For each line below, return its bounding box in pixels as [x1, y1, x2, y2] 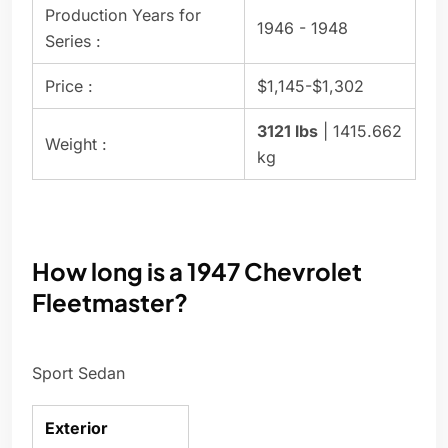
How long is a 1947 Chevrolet [32, 256, 362, 287]
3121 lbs [257, 121, 318, 142]
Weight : [45, 134, 107, 155]
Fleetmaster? [32, 287, 188, 318]
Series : [45, 31, 101, 52]
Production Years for [45, 5, 201, 26]
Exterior [45, 418, 108, 439]
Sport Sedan [32, 363, 125, 384]
